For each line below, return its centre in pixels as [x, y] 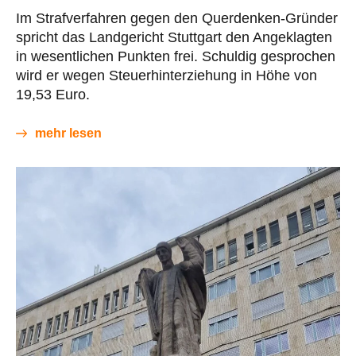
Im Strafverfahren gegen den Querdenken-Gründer [177, 18]
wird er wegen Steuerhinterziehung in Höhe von [166, 75]
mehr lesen [68, 133]
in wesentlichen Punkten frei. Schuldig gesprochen [176, 56]
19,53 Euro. [53, 94]
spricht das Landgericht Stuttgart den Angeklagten [174, 37]
